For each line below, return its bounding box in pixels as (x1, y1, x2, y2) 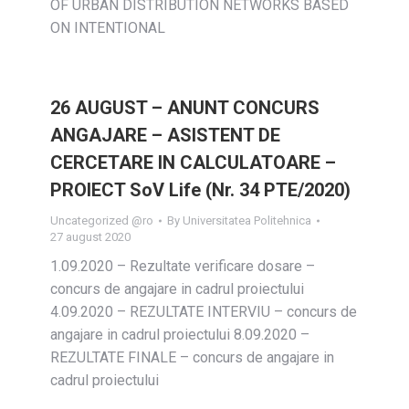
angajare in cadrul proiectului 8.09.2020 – (50, 326, 309, 343)
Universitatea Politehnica (183, 214, 311, 227)
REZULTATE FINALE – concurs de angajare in (50, 349, 334, 366)
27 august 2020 (50, 230, 131, 244)
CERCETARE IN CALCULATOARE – (50, 152, 336, 173)
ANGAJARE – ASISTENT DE (50, 124, 280, 146)
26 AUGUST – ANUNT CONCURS (50, 97, 320, 119)
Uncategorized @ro (50, 214, 153, 227)
